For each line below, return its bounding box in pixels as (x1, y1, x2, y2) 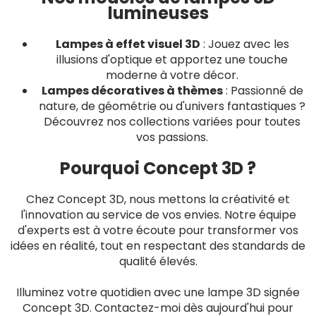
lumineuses (107, 1, 209, 25)
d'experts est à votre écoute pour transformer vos (18, 222, 298, 238)
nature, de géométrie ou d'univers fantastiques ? (39, 98, 305, 114)
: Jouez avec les (200, 36, 289, 52)
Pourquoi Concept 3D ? (60, 157, 256, 180)
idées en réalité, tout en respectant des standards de (11, 238, 305, 254)
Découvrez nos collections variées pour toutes (44, 114, 300, 130)
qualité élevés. (119, 253, 197, 269)
